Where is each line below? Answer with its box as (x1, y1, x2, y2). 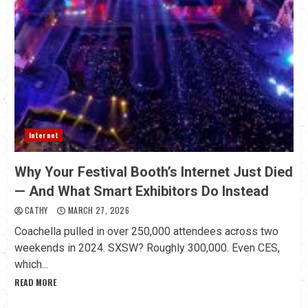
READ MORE (14, 276, 56, 289)
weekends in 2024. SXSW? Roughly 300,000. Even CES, (14, 241, 280, 255)
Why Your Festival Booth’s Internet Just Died (14, 164, 293, 181)
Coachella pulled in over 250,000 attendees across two (14, 225, 278, 239)
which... (14, 258, 48, 272)
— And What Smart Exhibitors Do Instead (14, 183, 269, 200)
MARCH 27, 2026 (65, 204, 129, 217)
